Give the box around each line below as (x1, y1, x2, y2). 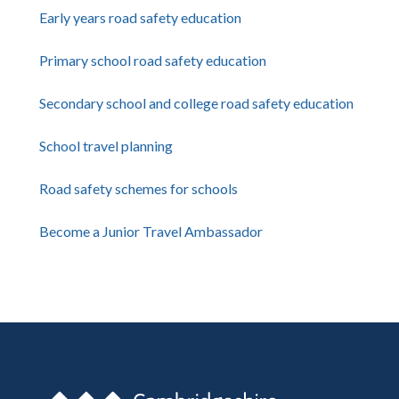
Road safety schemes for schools (39, 180, 238, 197)
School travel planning (39, 137, 173, 154)
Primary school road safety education (39, 52, 266, 69)
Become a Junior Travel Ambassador (39, 223, 263, 240)
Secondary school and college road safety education (39, 94, 354, 111)
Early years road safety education (39, 9, 241, 26)
